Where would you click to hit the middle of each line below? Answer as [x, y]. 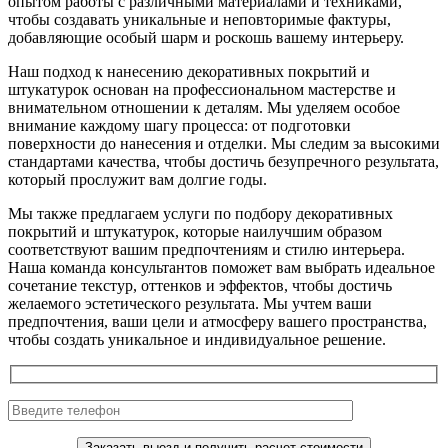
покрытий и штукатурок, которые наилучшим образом [195, 231]
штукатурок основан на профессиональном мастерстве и [202, 89]
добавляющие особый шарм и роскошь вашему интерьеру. [206, 37]
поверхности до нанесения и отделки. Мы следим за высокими [224, 143]
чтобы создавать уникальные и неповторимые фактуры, [199, 19]
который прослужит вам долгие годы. [137, 179]
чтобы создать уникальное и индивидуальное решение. [197, 339]
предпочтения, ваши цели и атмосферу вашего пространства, [217, 321]
